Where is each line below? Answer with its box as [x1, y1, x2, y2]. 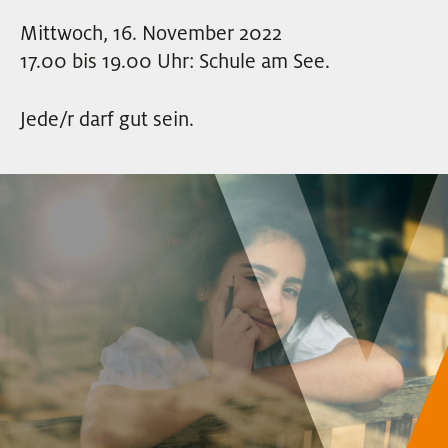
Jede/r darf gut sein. [20, 107, 194, 132]
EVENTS [20, 8, 105, 32]
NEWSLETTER [20, 72, 166, 96]
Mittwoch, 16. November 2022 [20, 21, 282, 46]
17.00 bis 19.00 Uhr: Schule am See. [20, 49, 330, 74]
